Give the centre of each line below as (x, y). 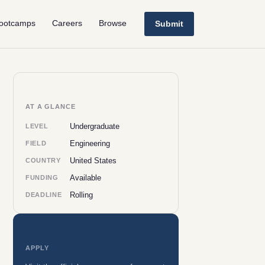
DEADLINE (44, 195)
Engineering (90, 143)
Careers (67, 23)
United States (93, 161)
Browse (113, 23)
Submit (169, 24)
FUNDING (42, 177)
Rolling (82, 195)
